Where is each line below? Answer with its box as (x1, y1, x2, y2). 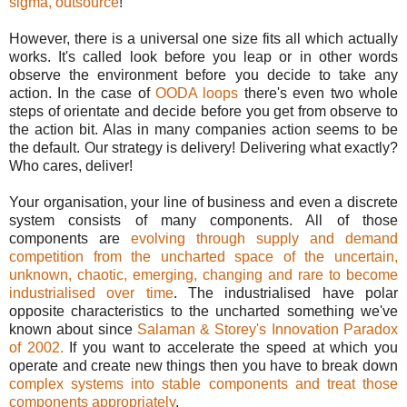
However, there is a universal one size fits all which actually (9, 30, 398, 46)
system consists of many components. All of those (9, 212, 398, 228)
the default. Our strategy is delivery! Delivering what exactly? (9, 139, 398, 155)
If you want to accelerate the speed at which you (63, 339, 399, 355)
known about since (9, 321, 137, 337)
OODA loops (155, 84, 239, 101)
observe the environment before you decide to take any (9, 66, 398, 83)
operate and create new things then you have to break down (9, 357, 398, 373)
